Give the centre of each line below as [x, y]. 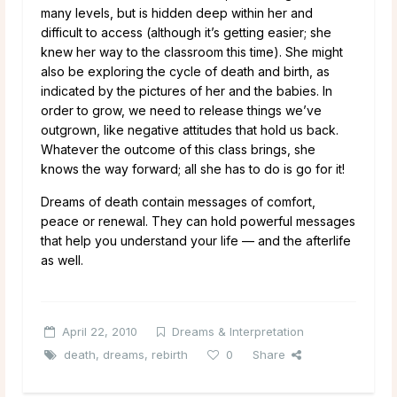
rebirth [170, 354]
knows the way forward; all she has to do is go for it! [193, 168]
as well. [62, 260]
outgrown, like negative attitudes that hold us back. [190, 129]
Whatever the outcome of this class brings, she [178, 149]
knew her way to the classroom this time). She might [192, 51]
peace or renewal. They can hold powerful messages [198, 221]
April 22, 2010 [100, 331]
